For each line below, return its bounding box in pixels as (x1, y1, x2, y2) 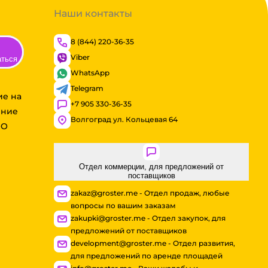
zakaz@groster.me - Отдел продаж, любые (71, 188, 230, 198)
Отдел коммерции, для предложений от (79, 162, 224, 172)
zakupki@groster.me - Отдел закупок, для (71, 214, 226, 223)
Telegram (71, 84, 104, 93)
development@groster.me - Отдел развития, (71, 239, 236, 248)
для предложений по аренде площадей (71, 251, 223, 261)
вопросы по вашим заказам (71, 201, 176, 211)
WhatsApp (71, 68, 110, 78)
